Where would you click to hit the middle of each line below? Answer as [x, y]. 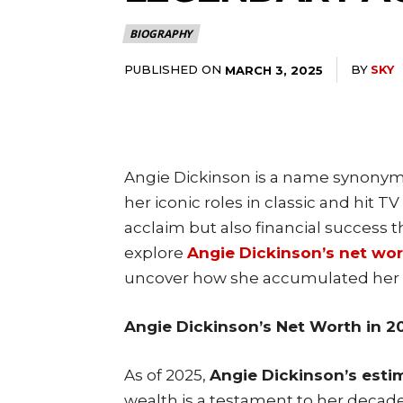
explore [156, 252]
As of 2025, [167, 375]
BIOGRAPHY [161, 33]
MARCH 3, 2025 [274, 70]
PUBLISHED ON [173, 69]
